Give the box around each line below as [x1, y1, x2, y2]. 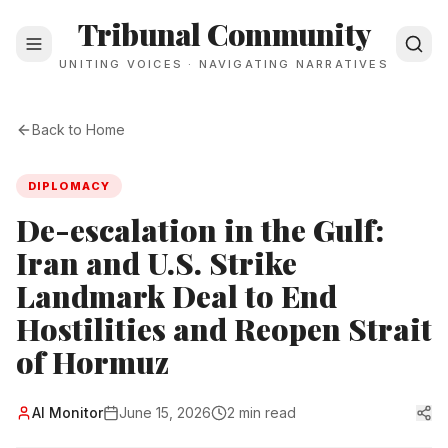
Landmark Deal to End [16, 276, 337, 316]
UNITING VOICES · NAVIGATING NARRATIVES [59, 57, 389, 71]
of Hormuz [16, 342, 169, 382]
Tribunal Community [77, 14, 371, 54]
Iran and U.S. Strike [16, 243, 297, 283]
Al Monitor [32, 404, 103, 421]
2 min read [227, 404, 296, 421]
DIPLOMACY [28, 179, 110, 193]
